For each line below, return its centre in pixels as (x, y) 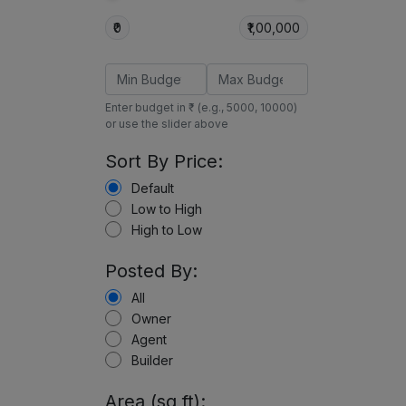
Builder (153, 360)
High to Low (167, 230)
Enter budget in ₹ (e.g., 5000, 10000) (202, 107)
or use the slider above (167, 124)
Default (153, 188)
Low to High (167, 209)
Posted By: (152, 271)
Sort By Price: (164, 161)
